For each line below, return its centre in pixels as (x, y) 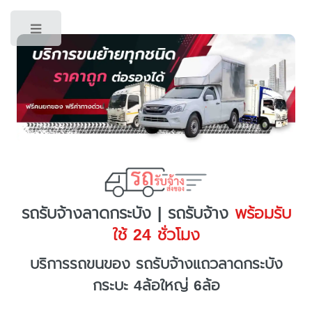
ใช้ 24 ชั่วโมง (156, 235)
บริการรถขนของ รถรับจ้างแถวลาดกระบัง (156, 264)
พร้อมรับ (259, 213)
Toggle (89, 31)
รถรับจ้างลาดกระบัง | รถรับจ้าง (125, 213)
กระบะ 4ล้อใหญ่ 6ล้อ (156, 286)
